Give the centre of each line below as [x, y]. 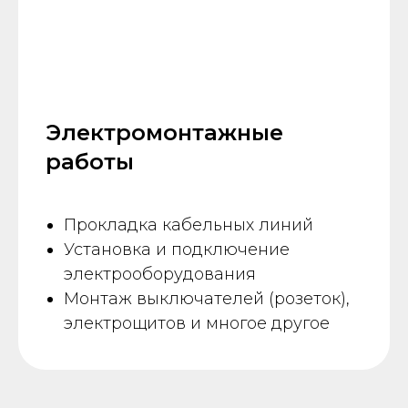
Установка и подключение [177, 250]
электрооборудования [160, 275]
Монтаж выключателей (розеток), [207, 299]
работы [90, 162]
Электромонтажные [164, 133]
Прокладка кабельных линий [189, 225]
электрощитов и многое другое [197, 324]
